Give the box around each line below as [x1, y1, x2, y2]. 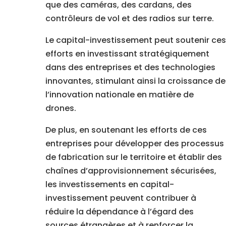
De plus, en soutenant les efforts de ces [45, 124, 207, 136]
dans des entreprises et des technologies [45, 62, 215, 74]
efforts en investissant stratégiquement [45, 48, 209, 60]
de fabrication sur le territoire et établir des [45, 151, 222, 163]
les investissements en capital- [45, 179, 174, 191]
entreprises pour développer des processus [45, 138, 224, 150]
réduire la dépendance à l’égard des [45, 206, 194, 218]
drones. [45, 102, 76, 115]
